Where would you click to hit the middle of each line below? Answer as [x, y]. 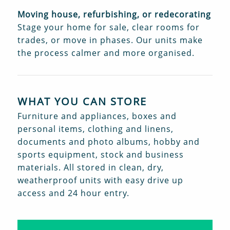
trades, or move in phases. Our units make [110, 40]
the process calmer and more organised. [106, 53]
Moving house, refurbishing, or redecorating [114, 15]
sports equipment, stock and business [100, 155]
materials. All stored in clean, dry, [90, 168]
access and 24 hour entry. [73, 193]
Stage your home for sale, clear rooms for [108, 27]
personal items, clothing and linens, [95, 129]
